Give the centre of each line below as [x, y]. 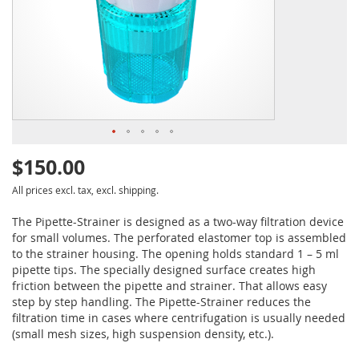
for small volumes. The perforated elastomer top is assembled [179, 237]
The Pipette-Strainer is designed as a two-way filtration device [178, 221]
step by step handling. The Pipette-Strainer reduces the [161, 301]
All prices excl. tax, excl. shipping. [85, 190]
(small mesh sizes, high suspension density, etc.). [143, 333]
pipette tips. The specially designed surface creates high [164, 269]
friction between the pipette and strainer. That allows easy [169, 285]
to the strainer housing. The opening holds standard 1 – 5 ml [175, 253]
